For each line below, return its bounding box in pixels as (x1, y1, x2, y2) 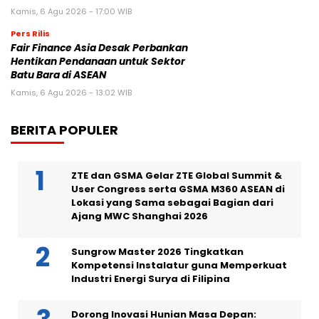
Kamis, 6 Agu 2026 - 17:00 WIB (11, 6, 132, 18)
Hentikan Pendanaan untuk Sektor (11, 55, 185, 69)
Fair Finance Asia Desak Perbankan (11, 41, 188, 56)
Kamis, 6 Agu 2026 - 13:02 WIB (11, 87, 132, 99)
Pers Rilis (11, 28, 50, 40)
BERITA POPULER (11, 121, 118, 140)
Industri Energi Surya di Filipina (71, 272, 230, 286)
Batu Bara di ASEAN (11, 68, 106, 83)
